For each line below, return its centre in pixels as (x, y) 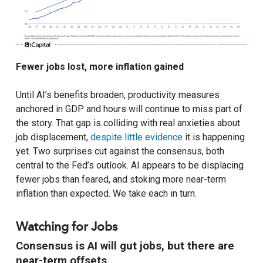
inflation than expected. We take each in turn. (106, 193)
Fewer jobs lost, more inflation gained (100, 66)
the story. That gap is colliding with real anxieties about (128, 123)
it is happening (213, 137)
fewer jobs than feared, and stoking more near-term (121, 179)
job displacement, (53, 137)
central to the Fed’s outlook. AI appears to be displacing (129, 165)
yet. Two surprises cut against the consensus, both (120, 151)
